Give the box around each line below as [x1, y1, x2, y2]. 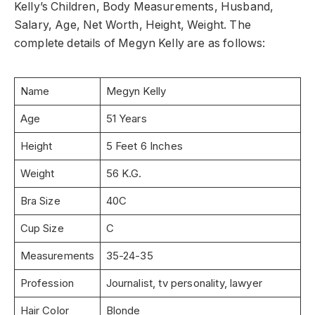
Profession [20, 276, 75, 290]
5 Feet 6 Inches [105, 139, 183, 153]
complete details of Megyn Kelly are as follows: [14, 36, 266, 50]
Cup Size [20, 221, 64, 235]
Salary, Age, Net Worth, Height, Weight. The [14, 18, 251, 32]
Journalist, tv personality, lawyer [105, 276, 262, 290]
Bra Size [20, 193, 60, 207]
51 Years [105, 111, 147, 125]
